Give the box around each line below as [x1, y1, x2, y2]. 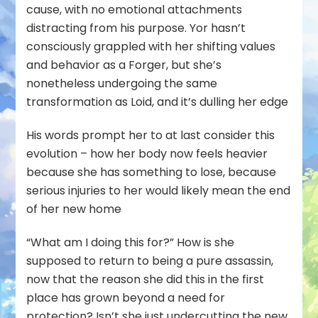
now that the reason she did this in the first [26, 270, 265, 287]
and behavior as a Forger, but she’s [26, 56, 222, 73]
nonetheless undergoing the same [26, 75, 218, 92]
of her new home [26, 200, 122, 217]
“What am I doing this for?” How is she [26, 234, 235, 251]
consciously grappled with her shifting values [26, 38, 276, 55]
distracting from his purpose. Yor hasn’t [26, 19, 246, 36]
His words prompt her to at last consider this [26, 126, 275, 143]
